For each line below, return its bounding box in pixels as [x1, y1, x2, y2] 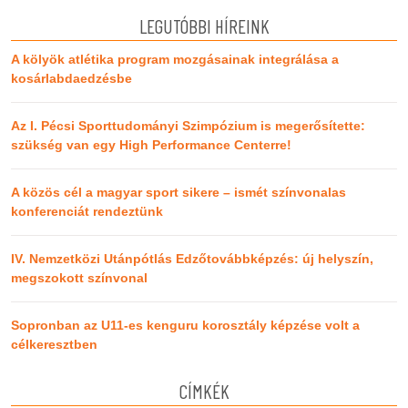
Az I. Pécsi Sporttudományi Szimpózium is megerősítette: [11, 117, 365, 133]
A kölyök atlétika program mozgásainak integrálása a [11, 51, 339, 66]
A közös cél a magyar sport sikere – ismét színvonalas [11, 184, 346, 199]
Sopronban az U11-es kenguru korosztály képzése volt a [11, 317, 360, 332]
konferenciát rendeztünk [11, 203, 163, 219]
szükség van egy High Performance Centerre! [11, 137, 291, 152]
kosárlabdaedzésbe [11, 70, 132, 86]
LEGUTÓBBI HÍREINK [138, 14, 270, 37]
